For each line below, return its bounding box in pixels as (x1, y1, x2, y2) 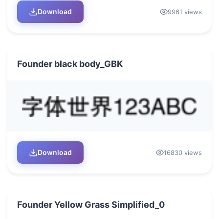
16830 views (164, 148, 202, 156)
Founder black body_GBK (17, 58, 123, 69)
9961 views (168, 7, 202, 16)
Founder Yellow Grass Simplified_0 (17, 199, 165, 210)
